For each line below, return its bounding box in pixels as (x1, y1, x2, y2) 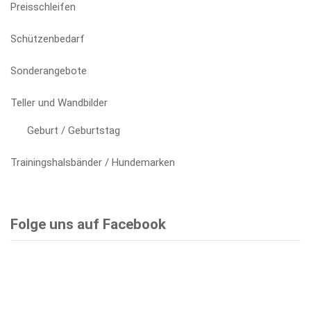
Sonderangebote (10, 65, 87, 78)
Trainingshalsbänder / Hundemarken (10, 156, 175, 169)
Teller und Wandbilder (10, 96, 108, 110)
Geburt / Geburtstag (27, 124, 121, 137)
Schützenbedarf (10, 33, 85, 46)
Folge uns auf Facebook (10, 215, 166, 233)
